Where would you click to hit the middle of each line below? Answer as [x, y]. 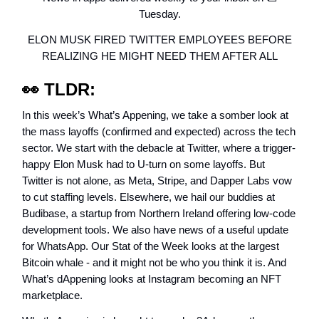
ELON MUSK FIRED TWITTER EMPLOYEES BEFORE [159, 40]
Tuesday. [159, 14]
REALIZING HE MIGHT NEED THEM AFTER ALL [159, 56]
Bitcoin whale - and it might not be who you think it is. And [154, 262]
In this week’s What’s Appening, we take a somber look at [155, 115]
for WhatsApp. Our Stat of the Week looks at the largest [151, 246]
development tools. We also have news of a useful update [155, 230]
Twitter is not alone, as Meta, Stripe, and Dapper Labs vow [157, 181]
